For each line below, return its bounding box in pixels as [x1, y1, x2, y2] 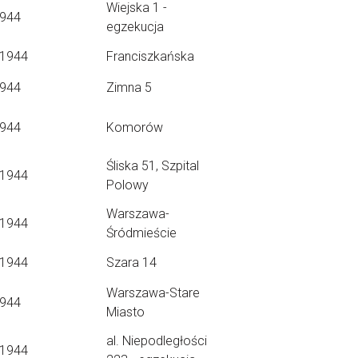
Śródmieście [106, 225, 177, 241]
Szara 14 [106, 255, 157, 270]
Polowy [106, 177, 149, 193]
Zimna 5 [106, 80, 152, 95]
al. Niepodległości [106, 333, 207, 348]
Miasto [106, 304, 145, 320]
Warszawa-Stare [106, 285, 200, 300]
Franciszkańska [106, 49, 194, 64]
